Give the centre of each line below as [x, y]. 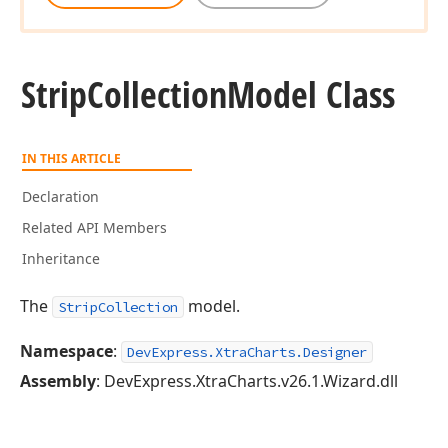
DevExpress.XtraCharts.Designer [247, 352]
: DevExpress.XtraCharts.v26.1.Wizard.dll [247, 381]
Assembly [58, 381]
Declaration [60, 196]
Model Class [311, 94]
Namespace [66, 351]
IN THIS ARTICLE [71, 158]
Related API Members [94, 227]
